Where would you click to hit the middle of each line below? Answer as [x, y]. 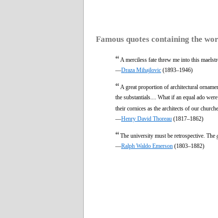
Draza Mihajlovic [141, 70]
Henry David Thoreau [146, 118]
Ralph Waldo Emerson [147, 146]
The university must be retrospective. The [168, 136]
